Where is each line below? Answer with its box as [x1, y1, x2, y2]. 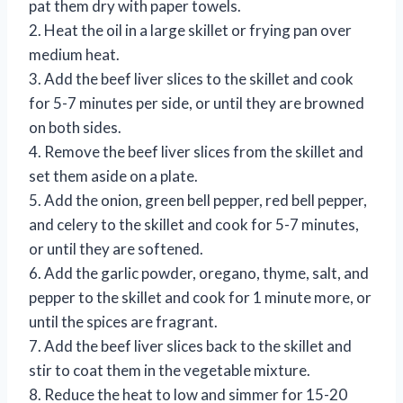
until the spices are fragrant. [29, 311, 218, 331]
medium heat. [29, 44, 120, 64]
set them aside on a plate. [29, 166, 198, 185]
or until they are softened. [29, 238, 203, 258]
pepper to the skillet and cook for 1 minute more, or [29, 287, 372, 307]
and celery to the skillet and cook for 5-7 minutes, [29, 214, 359, 234]
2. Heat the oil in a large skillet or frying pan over [29, 20, 352, 40]
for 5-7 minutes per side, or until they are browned [29, 93, 364, 112]
